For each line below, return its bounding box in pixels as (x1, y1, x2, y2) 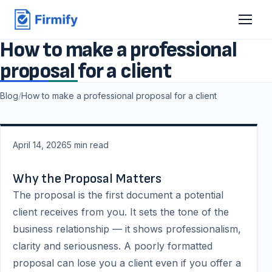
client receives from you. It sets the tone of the (13, 206, 229, 218)
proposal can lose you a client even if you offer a (13, 257, 241, 269)
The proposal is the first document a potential (13, 189, 223, 201)
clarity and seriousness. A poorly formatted (13, 240, 212, 252)
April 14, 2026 (13, 140, 67, 150)
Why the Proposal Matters (13, 171, 161, 186)
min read (74, 140, 109, 150)
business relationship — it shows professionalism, (13, 223, 241, 235)
